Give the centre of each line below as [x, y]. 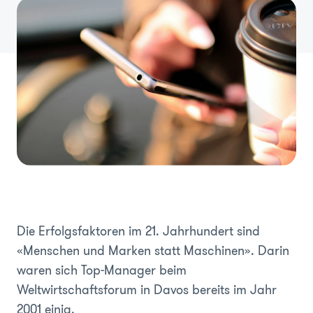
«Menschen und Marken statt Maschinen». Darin [153, 250]
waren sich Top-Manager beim [102, 270]
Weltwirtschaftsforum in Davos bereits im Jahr [147, 290]
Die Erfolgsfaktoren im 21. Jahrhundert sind [138, 231]
